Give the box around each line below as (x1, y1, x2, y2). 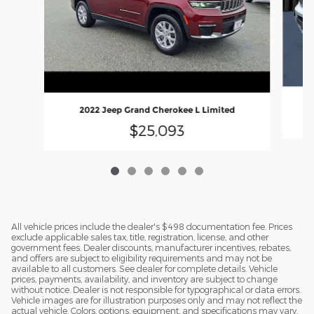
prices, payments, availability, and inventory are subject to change (11, 274, 278, 285)
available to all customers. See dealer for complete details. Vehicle (11, 264, 278, 274)
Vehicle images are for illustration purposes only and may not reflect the (11, 295, 302, 306)
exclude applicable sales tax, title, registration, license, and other (11, 232, 268, 243)
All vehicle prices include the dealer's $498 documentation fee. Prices (11, 221, 292, 232)
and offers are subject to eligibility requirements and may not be (11, 253, 272, 264)
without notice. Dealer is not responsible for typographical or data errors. (11, 285, 301, 295)
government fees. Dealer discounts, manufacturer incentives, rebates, (11, 243, 291, 253)
